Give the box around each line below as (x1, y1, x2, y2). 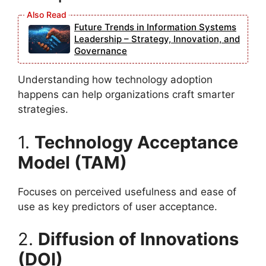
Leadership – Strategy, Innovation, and (74, 33, 240, 45)
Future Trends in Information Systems (74, 21, 236, 33)
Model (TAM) (18, 151, 127, 173)
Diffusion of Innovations (38, 229, 239, 250)
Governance (74, 45, 127, 57)
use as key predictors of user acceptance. (18, 200, 217, 213)
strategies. (18, 103, 68, 116)
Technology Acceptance (34, 131, 238, 153)
